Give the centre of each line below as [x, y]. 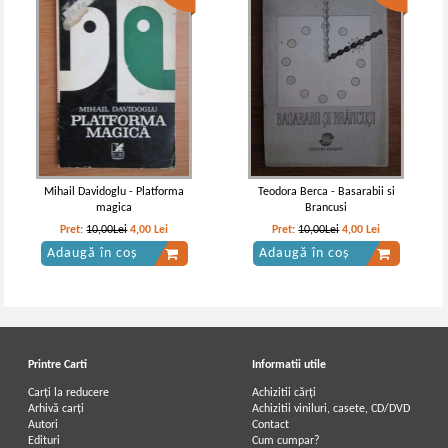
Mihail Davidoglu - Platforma [114, 192]
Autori [43, 425]
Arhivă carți [56, 409]
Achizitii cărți [284, 393]
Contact [271, 425]
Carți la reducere [69, 393]
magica [114, 208]
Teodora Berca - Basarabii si [326, 192]
